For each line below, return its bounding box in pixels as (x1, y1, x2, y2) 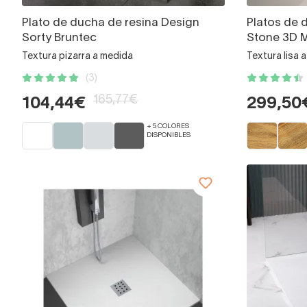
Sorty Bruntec (22, 33, 97, 44)
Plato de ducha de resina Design (22, 18, 199, 29)
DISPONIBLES (147, 132, 191, 139)
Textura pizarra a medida (22, 52, 133, 62)
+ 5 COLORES (147, 123, 189, 130)
